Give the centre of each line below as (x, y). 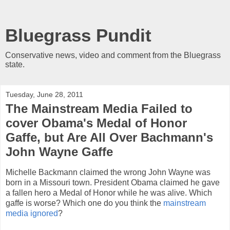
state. (15, 64)
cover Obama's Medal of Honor (96, 123)
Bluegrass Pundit (78, 35)
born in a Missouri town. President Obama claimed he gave (113, 182)
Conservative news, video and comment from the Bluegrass (113, 55)
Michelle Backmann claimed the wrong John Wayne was (108, 172)
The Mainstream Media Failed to (99, 109)
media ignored (32, 213)
